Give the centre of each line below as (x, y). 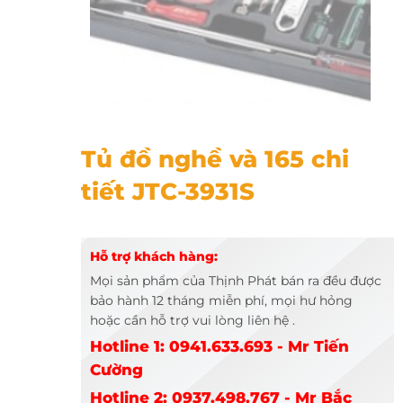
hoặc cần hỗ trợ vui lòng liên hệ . (192, 321)
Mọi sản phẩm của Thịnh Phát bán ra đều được (235, 281)
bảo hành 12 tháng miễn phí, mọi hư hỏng (221, 301)
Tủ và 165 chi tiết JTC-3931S (157, 138)
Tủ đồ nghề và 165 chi (215, 159)
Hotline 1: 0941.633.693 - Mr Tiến (219, 347)
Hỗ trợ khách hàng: (153, 257)
